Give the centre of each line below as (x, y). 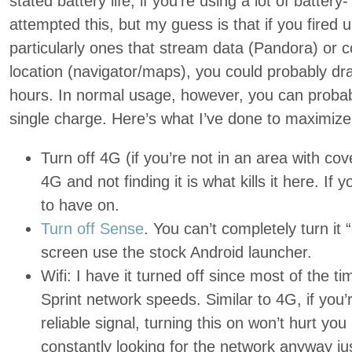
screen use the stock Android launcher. (176, 252)
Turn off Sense (92, 229)
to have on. (80, 205)
